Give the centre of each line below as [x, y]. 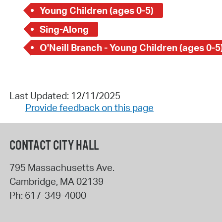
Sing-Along [64, 29]
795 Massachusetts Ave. [62, 168]
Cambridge [32, 182]
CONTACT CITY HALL [54, 146]
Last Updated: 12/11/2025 [65, 95]
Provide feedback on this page [89, 107]
